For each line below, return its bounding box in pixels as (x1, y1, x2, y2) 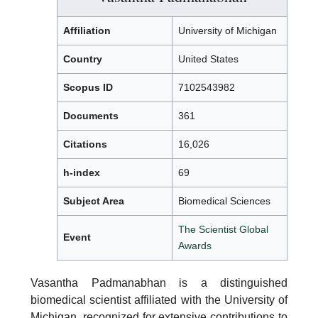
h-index (63, 167, 100, 178)
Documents (63, 110, 119, 121)
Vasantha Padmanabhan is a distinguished (31, 277, 287, 289)
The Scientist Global (178, 224, 268, 235)
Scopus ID (63, 82, 113, 93)
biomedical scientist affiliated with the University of (31, 294, 287, 306)
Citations (63, 138, 107, 150)
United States (178, 53, 238, 65)
